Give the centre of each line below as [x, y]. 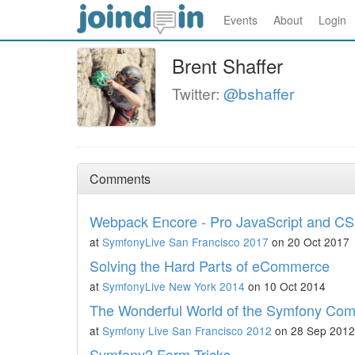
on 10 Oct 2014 [285, 286]
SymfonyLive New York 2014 [174, 286]
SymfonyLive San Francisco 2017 [185, 242]
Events [240, 20]
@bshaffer [259, 93]
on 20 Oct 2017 [309, 242]
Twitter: [198, 93]
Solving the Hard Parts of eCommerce [210, 265]
